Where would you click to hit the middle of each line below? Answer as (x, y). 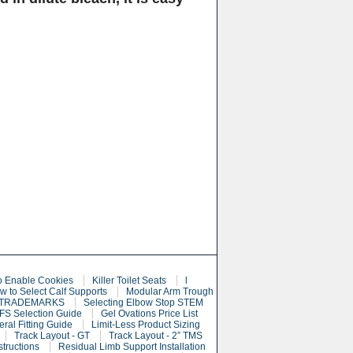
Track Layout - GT (52, 336)
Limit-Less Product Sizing (146, 325)
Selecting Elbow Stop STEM (143, 303)
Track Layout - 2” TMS (156, 336)
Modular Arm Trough (169, 292)
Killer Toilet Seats (129, 281)
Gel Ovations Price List (149, 314)
